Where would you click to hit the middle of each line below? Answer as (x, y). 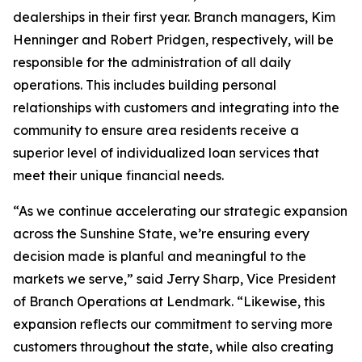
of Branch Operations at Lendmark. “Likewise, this (169, 301)
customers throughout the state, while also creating (173, 347)
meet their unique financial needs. (118, 175)
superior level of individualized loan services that (166, 153)
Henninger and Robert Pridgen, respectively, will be (173, 40)
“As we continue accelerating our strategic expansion (180, 211)
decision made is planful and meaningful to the (160, 256)
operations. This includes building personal (145, 85)
